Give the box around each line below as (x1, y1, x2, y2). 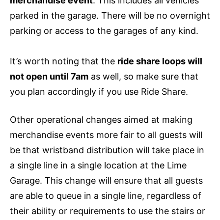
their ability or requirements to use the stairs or (10, 205, 205, 216)
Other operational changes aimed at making (10, 114, 192, 125)
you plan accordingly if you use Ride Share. (10, 86, 188, 97)
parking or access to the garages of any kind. (10, 25, 198, 36)
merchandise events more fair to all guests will (10, 129, 202, 140)
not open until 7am (10, 71, 88, 82)
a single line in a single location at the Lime (10, 160, 187, 170)
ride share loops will (117, 55, 202, 66)
